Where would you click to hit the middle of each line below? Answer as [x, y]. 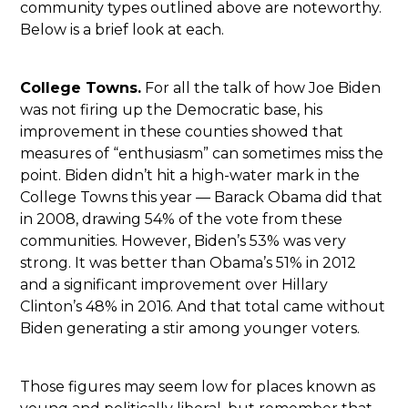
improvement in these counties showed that [182, 131]
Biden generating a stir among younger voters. [190, 328]
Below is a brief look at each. [122, 29]
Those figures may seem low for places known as [198, 386]
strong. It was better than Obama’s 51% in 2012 [189, 262]
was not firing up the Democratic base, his [172, 109]
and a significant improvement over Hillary [174, 284]
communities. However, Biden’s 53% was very [184, 240]
